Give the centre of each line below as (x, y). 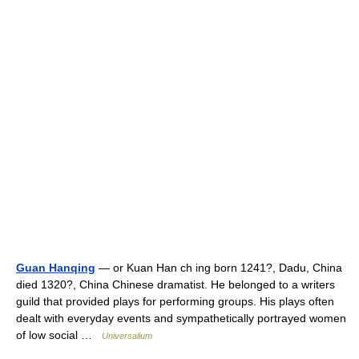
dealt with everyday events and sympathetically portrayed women (181, 318)
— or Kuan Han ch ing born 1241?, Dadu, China (219, 268)
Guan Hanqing (56, 268)
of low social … (59, 335)
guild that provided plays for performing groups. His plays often (175, 301)
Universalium (127, 336)
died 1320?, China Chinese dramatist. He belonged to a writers (175, 284)
